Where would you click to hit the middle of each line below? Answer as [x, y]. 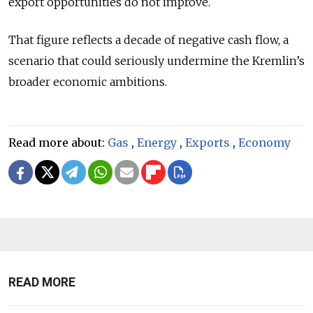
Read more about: [58, 143]
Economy [264, 143]
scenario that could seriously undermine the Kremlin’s [156, 61]
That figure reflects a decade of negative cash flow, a [148, 40]
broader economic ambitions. [88, 82]
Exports [208, 143]
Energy [157, 143]
